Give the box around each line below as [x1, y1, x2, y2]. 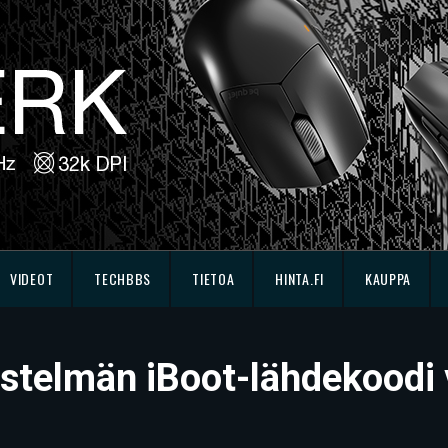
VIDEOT [10, 268, 54, 289]
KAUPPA [364, 268, 412, 289]
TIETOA [192, 268, 235, 289]
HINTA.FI [275, 268, 324, 289]
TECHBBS [94, 268, 152, 289]
